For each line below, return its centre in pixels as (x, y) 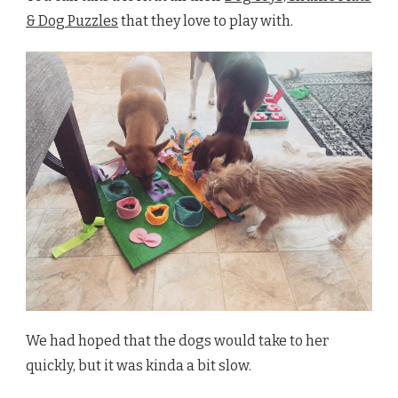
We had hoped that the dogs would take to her (177, 341)
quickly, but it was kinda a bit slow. (139, 366)
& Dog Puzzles (72, 20)
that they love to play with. (206, 20)
